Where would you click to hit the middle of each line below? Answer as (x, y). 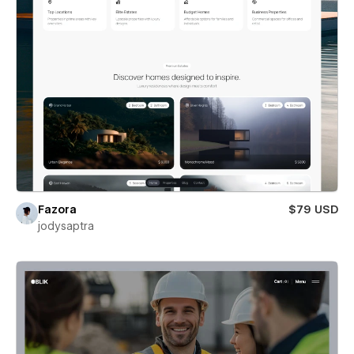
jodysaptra (66, 226)
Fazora (57, 209)
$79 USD (313, 209)
